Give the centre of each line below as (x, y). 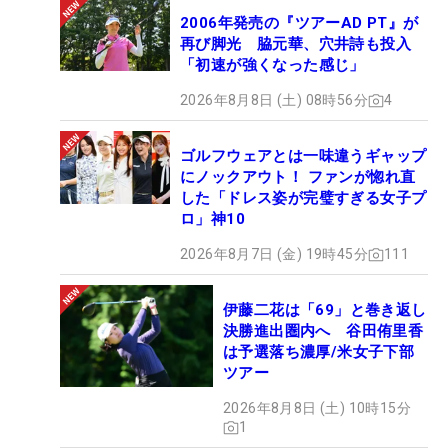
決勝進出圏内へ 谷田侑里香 (323, 331)
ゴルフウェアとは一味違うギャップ (303, 156)
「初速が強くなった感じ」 (272, 65)
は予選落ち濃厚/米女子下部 (319, 352)
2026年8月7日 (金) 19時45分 (274, 254)
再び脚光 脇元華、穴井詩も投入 (295, 44)
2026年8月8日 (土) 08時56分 (274, 100)
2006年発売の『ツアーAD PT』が (299, 23)
